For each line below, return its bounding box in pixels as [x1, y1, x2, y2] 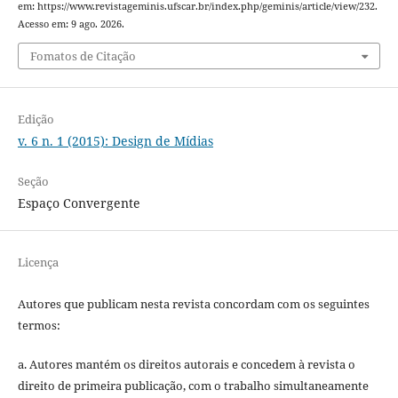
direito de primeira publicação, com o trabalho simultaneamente [17, 377, 369, 394]
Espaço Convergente [17, 194, 140, 211]
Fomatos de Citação [29, 47, 136, 64]
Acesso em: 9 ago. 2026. [17, 18, 124, 31]
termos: [17, 316, 60, 333]
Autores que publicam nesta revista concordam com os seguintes [17, 295, 370, 312]
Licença [17, 253, 59, 270]
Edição [17, 110, 54, 127]
